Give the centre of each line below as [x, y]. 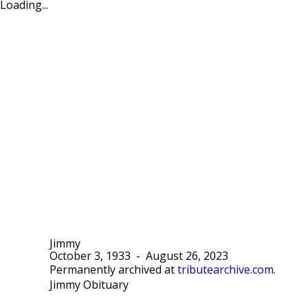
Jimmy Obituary [89, 285]
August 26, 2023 [187, 256]
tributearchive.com [225, 270]
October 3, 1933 [90, 256]
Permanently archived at [113, 270]
